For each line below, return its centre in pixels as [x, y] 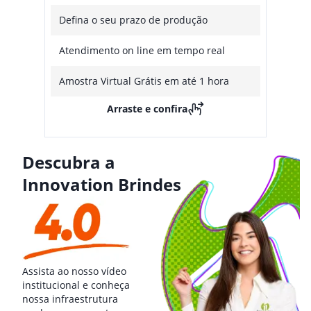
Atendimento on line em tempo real [142, 51]
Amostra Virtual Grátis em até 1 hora [144, 81]
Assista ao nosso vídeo [74, 271]
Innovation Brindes [102, 185]
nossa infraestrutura [70, 299]
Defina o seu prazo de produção [133, 20]
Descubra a [69, 162]
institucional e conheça [76, 285]
